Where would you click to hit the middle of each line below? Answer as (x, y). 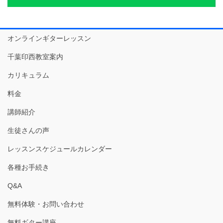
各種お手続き (28, 167)
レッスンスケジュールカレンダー (60, 149)
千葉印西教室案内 (35, 57)
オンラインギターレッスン (49, 39)
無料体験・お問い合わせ (46, 204)
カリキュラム (28, 75)
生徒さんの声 (28, 131)
